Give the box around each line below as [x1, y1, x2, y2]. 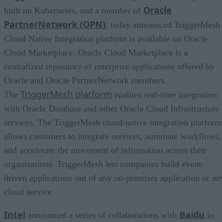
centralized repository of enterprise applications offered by [4, 61, 215, 71]
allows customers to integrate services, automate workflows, [4, 131, 221, 141]
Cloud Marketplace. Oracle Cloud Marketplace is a [4, 47, 188, 57]
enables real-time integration [112, 89, 217, 100]
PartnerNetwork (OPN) [4, 18, 106, 30]
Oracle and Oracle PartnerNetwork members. [4, 75, 166, 85]
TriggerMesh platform [20, 88, 112, 100]
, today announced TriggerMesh [106, 19, 220, 30]
